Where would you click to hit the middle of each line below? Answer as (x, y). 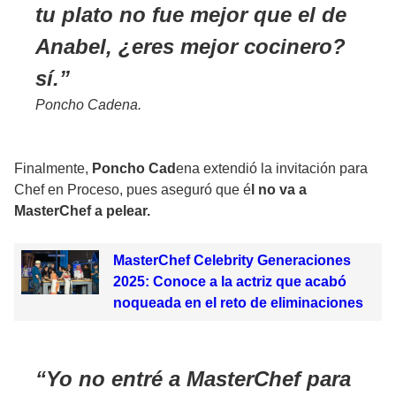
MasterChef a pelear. (82, 211)
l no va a (279, 190)
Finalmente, (51, 169)
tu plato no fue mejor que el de (191, 15)
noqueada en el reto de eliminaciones (238, 303)
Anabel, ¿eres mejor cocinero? (190, 47)
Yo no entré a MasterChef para (198, 379)
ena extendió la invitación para (272, 169)
